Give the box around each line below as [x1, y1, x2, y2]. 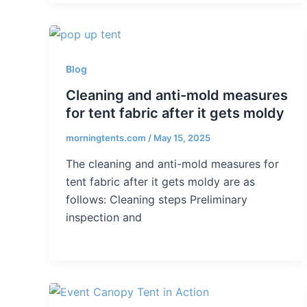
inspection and [66, 210, 142, 224]
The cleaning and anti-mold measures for [66, 156, 279, 171]
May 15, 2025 [153, 132, 210, 144]
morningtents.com [66, 132, 148, 144]
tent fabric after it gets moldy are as [66, 174, 255, 188]
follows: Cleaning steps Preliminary [66, 192, 247, 206]
